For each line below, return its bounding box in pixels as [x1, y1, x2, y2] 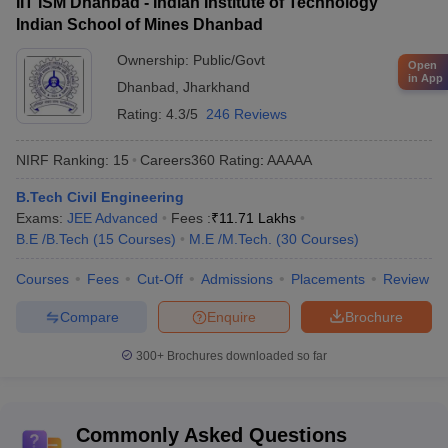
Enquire [207, 308, 256, 325]
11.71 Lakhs [219, 210, 296, 227]
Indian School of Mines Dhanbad [16, 16, 263, 34]
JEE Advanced [67, 210, 158, 227]
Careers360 [140, 152, 215, 169]
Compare [59, 308, 119, 325]
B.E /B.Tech [16, 231, 89, 248]
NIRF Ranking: [16, 152, 109, 169]
